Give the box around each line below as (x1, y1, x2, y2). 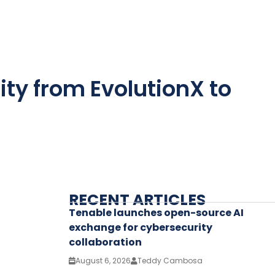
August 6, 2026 (76, 255, 131, 266)
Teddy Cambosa (137, 255, 203, 266)
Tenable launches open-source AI (69, 205, 244, 220)
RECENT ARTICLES (69, 188, 206, 211)
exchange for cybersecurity (69, 220, 212, 234)
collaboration (69, 234, 142, 249)
